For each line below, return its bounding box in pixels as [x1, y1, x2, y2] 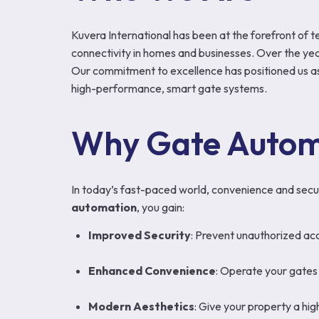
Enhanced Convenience [88, 263, 216, 278]
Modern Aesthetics [88, 299, 194, 313]
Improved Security [88, 228, 191, 242]
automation [71, 200, 137, 214]
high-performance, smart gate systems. [71, 81, 267, 95]
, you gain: [137, 200, 184, 214]
